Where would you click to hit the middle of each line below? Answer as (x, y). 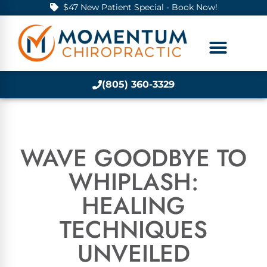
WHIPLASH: (133, 182)
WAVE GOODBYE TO (133, 158)
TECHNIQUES (133, 229)
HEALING (133, 206)
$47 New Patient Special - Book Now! (140, 7)
